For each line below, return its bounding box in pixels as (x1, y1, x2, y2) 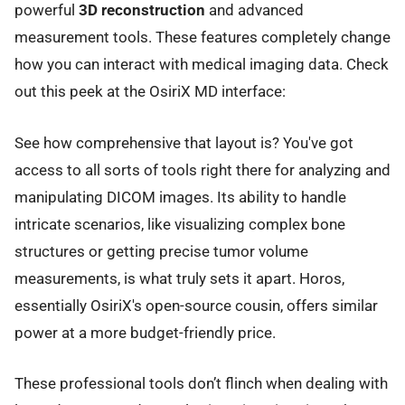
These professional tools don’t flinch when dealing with (14, 374, 388, 393)
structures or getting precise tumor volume (14, 241, 308, 260)
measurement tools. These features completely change (14, 28, 391, 47)
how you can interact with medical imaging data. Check (14, 55, 389, 74)
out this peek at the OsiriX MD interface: (14, 82, 286, 101)
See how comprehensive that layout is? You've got (14, 133, 353, 152)
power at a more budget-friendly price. (14, 323, 276, 342)
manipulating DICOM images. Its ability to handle (14, 187, 346, 206)
